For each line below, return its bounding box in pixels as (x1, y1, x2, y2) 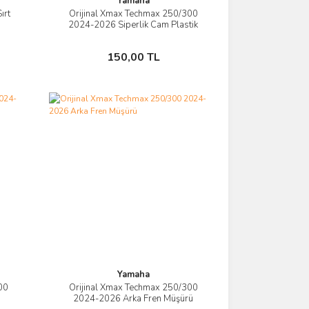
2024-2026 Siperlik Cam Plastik (68, 18, 199, 31)
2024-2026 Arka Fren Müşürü (73, 292, 194, 305)
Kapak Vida (110, 29, 157, 42)
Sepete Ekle (113, 44, 167, 58)
